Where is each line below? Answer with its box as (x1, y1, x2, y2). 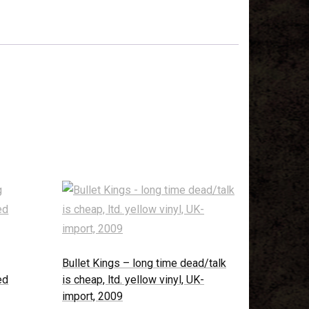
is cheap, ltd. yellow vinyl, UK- (62, 272, 205, 286)
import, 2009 (62, 289, 123, 303)
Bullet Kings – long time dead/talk (62, 256, 227, 270)
